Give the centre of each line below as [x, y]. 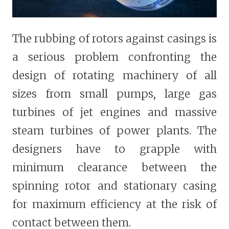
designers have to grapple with [114, 149]
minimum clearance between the [114, 167]
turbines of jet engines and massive [114, 112]
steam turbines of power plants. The [114, 130]
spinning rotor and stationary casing [114, 186]
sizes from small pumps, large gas [114, 94]
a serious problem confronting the [114, 57]
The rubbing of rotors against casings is [114, 38]
